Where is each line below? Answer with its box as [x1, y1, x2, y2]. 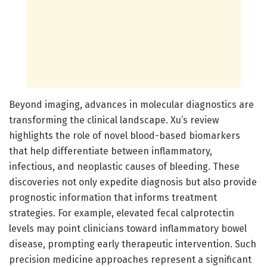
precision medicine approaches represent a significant [9, 253, 252, 265]
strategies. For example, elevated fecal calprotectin [9, 207, 234, 219]
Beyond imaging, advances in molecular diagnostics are [9, 98, 254, 110]
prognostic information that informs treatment [9, 191, 217, 203]
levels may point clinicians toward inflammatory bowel [9, 222, 247, 234]
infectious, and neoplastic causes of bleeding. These [9, 160, 240, 172]
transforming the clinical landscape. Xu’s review [9, 114, 219, 126]
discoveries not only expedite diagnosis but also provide [9, 176, 257, 188]
